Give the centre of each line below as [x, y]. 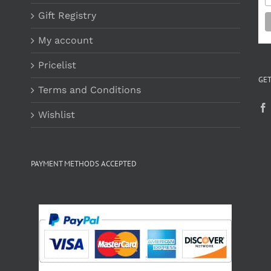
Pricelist [57, 65]
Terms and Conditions [89, 90]
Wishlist [56, 115]
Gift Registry [67, 15]
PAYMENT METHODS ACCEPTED [83, 164]
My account [65, 40]
